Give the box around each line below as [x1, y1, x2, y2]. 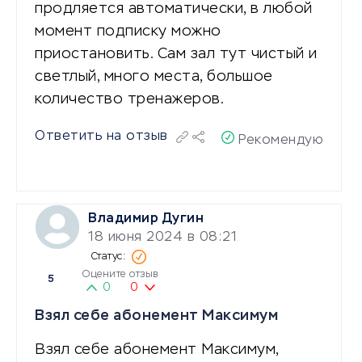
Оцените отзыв [82, 269, 158, 280]
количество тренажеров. [35, 91, 224, 107]
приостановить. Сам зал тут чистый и [35, 46, 318, 61]
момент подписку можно [35, 23, 221, 39]
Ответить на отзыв [35, 129, 168, 143]
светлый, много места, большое [35, 69, 273, 84]
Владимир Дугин [88, 212, 204, 225]
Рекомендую [238, 133, 324, 147]
